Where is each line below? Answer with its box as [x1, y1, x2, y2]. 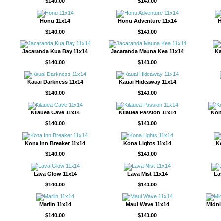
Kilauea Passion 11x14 [118, 110, 176, 115]
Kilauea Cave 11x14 [30, 110, 80, 115]
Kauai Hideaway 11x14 [118, 79, 176, 85]
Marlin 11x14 [39, 201, 71, 207]
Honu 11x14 [40, 18, 70, 24]
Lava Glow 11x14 [33, 171, 77, 177]
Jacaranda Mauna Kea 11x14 [111, 48, 184, 54]
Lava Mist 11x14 [127, 171, 168, 177]
